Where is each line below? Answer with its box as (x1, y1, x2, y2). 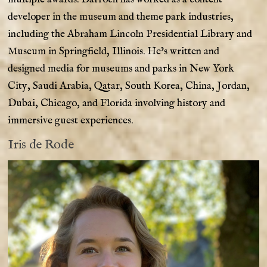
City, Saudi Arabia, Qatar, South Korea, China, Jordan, (8, 79, 250, 92)
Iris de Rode (8, 136, 74, 153)
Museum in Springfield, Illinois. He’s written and (8, 44, 220, 58)
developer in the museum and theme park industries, (8, 10, 234, 23)
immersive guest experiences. (8, 113, 133, 127)
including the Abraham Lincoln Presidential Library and (8, 27, 253, 41)
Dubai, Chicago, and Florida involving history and (8, 96, 226, 110)
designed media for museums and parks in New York (8, 61, 235, 75)
